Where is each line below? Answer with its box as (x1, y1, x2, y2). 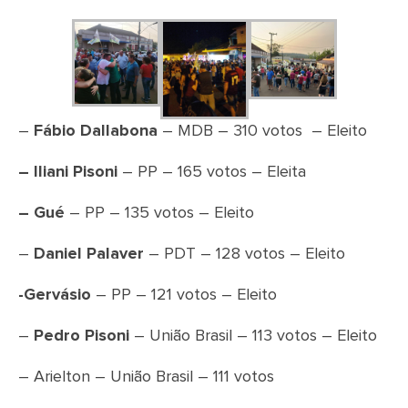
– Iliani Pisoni (18, 164, 117, 181)
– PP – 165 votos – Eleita (117, 164, 306, 181)
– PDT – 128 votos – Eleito (144, 246, 345, 263)
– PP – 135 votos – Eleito (65, 205, 254, 222)
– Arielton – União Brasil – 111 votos (18, 369, 274, 386)
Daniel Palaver (34, 246, 144, 263)
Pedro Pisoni (34, 328, 129, 345)
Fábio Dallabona (29, 123, 158, 140)
